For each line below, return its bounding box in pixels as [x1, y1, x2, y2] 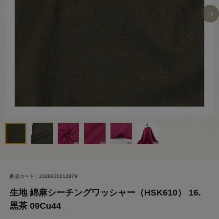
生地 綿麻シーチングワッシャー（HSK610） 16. [10, 188, 201, 197]
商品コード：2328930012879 [10, 174, 77, 179]
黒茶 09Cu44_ [10, 201, 66, 211]
